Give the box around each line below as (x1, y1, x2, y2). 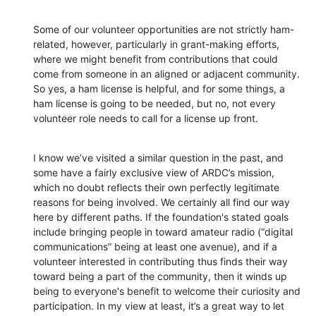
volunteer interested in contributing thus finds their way (33, 255, 288, 267)
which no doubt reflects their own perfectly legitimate (33, 181, 279, 193)
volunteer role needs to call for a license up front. (33, 111, 258, 124)
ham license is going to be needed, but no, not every (33, 97, 276, 109)
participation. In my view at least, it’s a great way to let (33, 299, 284, 312)
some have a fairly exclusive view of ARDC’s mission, (33, 166, 274, 178)
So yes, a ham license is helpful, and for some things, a (33, 82, 285, 95)
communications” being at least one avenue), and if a (33, 240, 277, 253)
